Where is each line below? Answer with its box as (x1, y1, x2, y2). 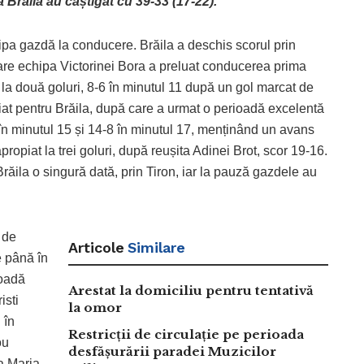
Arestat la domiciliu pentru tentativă (68, 283, 314, 299)
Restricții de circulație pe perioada (68, 327, 304, 343)
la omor (68, 300, 122, 316)
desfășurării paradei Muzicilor (68, 344, 276, 360)
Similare (128, 239, 185, 257)
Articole (68, 239, 124, 257)
